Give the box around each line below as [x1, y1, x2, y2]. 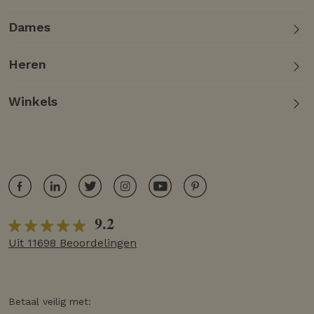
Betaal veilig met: [8, 295, 91, 307]
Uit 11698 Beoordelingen [8, 235, 137, 250]
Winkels [8, 94, 57, 109]
